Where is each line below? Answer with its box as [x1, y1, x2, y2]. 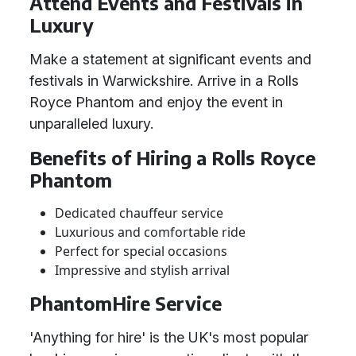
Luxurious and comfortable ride [55, 223, 246, 241]
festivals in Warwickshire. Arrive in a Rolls [29, 72, 299, 89]
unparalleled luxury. [29, 115, 153, 132]
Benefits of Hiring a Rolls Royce [29, 146, 315, 169]
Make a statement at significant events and [29, 51, 311, 68]
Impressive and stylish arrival [55, 261, 230, 279]
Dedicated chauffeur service [55, 204, 223, 222]
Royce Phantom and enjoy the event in [29, 94, 283, 110]
